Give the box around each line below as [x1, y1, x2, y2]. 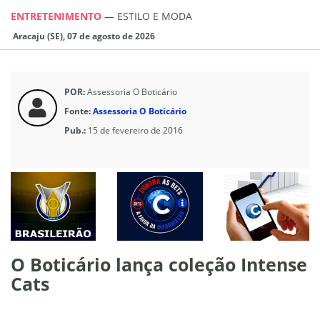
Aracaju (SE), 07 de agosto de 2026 [11, 29, 155, 42]
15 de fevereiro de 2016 [88, 124, 183, 136]
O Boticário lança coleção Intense [11, 251, 307, 276]
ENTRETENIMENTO [11, 9, 104, 23]
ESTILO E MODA [117, 9, 192, 23]
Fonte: [64, 104, 91, 117]
